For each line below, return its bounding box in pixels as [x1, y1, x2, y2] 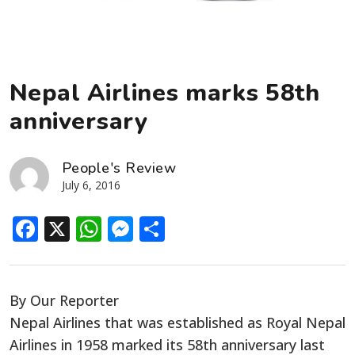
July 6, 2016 [62, 177, 120, 193]
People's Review [62, 158, 177, 177]
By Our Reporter [10, 290, 119, 310]
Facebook [38, 211, 153, 246]
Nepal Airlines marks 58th [10, 76, 320, 109]
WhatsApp [101, 211, 227, 246]
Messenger [133, 211, 267, 246]
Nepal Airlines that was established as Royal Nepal [10, 312, 345, 332]
